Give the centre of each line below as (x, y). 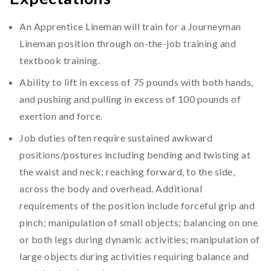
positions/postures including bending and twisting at (135, 155)
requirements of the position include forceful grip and (137, 205)
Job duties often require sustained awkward (116, 138)
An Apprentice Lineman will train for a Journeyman (130, 26)
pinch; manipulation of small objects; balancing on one (139, 222)
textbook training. (60, 60)
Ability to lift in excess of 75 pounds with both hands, (136, 82)
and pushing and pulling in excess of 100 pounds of (130, 99)
